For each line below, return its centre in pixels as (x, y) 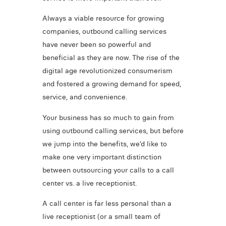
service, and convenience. (84, 97)
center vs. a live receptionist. (89, 183)
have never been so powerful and (96, 45)
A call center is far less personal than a (107, 204)
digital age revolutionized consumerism (107, 71)
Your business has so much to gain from (108, 117)
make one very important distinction (102, 157)
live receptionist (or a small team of (101, 217)
